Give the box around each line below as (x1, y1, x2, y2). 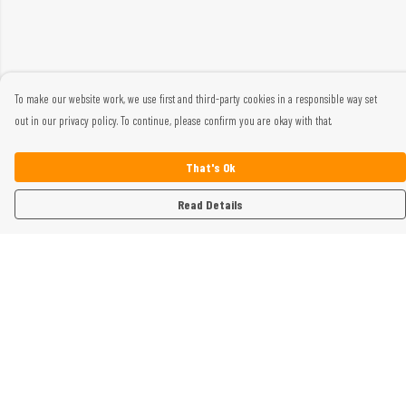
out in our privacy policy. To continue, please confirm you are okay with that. (14, 113, 332, 128)
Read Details (178, 197, 243, 212)
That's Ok (185, 159, 236, 175)
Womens (14, 330, 58, 347)
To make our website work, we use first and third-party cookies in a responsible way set (14, 92, 377, 106)
